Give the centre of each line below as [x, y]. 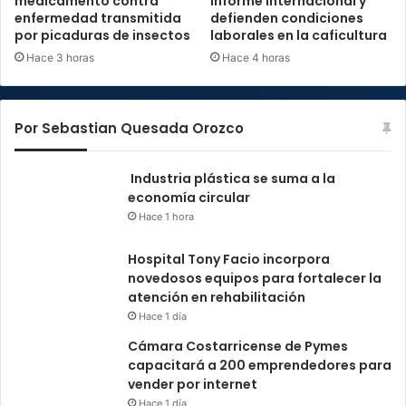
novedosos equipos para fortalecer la [255, 279]
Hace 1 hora [166, 217]
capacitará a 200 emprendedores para [260, 366]
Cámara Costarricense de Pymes [238, 347]
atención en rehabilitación [217, 298]
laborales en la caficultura [299, 36]
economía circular [189, 198]
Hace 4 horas [256, 58]
